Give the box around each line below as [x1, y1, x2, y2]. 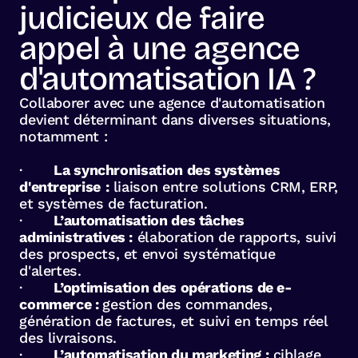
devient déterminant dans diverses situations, [19, 111, 332, 129]
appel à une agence [19, 30, 300, 69]
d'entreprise [19, 178, 101, 196]
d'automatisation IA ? [19, 60, 316, 99]
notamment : [19, 128, 108, 145]
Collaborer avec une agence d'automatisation [19, 94, 325, 112]
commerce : [19, 296, 103, 313]
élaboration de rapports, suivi [133, 229, 336, 246]
